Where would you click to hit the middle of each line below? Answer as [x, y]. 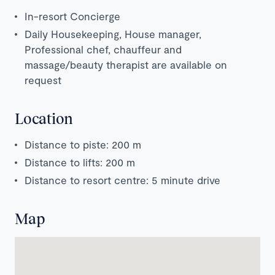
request [43, 79]
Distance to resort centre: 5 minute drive [122, 180]
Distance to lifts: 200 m [80, 162]
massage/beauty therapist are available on [126, 64]
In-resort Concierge [72, 16]
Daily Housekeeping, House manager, [113, 33]
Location [44, 118]
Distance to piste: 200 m [83, 144]
